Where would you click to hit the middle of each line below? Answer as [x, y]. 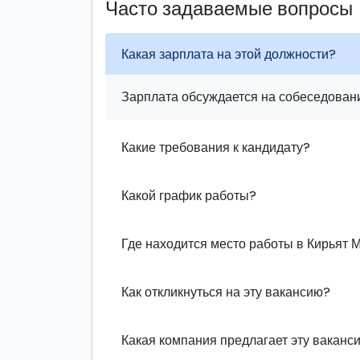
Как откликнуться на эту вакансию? [226, 292]
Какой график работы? [189, 195]
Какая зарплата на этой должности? [229, 54]
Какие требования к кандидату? [216, 147]
